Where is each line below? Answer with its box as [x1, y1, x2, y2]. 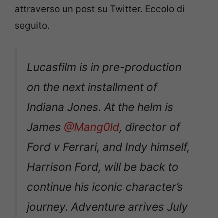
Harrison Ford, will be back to [27, 160, 179, 174]
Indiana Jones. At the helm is [27, 100, 173, 114]
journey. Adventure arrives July [27, 200, 188, 214]
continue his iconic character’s [27, 180, 183, 194]
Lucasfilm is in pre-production [27, 60, 182, 74]
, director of [119, 120, 180, 134]
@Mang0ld [64, 120, 119, 134]
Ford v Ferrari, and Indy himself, [27, 140, 190, 154]
